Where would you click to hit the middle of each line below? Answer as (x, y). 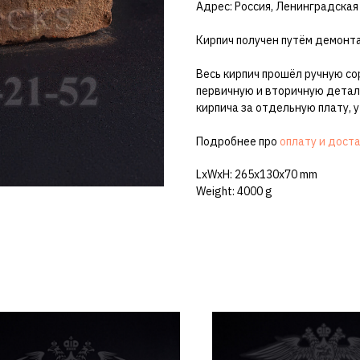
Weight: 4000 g (234, 191)
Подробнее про (238, 141)
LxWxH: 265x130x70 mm (257, 174)
